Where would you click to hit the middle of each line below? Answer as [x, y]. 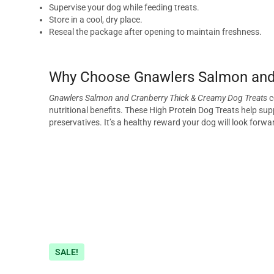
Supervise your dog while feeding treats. [124, 7]
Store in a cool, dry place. [96, 19]
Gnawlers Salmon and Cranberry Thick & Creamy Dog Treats [158, 98]
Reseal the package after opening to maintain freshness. [155, 31]
